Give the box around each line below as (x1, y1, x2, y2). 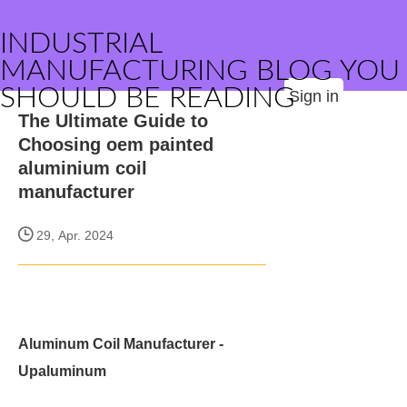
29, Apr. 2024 (33, 228, 114, 243)
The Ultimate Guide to (18, 111, 208, 131)
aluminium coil (18, 158, 147, 178)
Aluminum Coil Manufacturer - (18, 336, 223, 352)
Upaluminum (18, 363, 106, 379)
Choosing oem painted (18, 134, 213, 154)
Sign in (289, 87, 339, 105)
